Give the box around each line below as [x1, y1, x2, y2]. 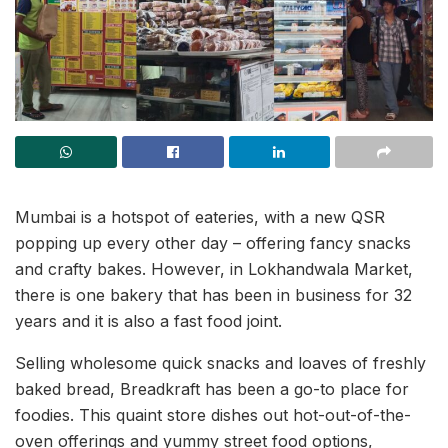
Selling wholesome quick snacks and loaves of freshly [15, 353, 426, 373]
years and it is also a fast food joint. [15, 311, 282, 331]
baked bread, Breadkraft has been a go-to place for [15, 379, 409, 399]
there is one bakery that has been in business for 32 [15, 285, 412, 305]
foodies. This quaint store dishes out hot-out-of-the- [15, 405, 411, 425]
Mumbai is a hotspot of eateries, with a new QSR [15, 207, 385, 227]
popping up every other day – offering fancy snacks [15, 233, 411, 253]
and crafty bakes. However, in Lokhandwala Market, [15, 259, 413, 279]
